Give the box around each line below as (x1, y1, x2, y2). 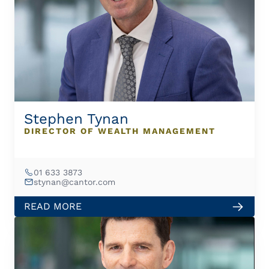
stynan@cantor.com (34, 177, 115, 187)
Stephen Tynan (24, 110, 128, 127)
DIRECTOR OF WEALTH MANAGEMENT (24, 126, 216, 136)
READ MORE (24, 201, 82, 212)
